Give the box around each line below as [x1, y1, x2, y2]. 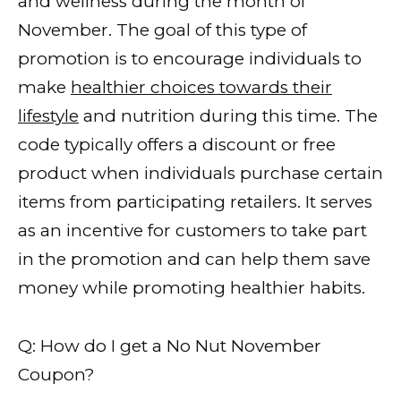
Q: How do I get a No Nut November [18, 335, 321, 356]
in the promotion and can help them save [18, 249, 371, 270]
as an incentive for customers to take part [18, 220, 367, 242]
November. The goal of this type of [18, 20, 307, 41]
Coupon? [18, 363, 95, 385]
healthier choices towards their [71, 77, 332, 98]
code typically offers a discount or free [18, 134, 336, 156]
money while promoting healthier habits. [18, 277, 365, 299]
